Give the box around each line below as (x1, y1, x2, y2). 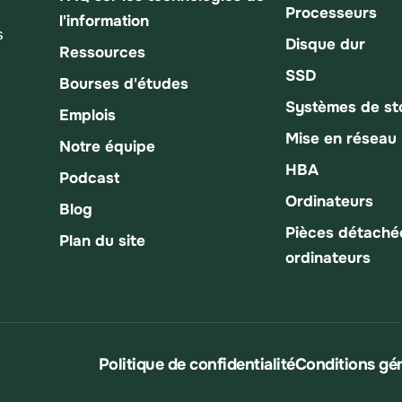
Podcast (59, 168, 119, 188)
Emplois (59, 105, 116, 125)
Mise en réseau (285, 128, 397, 148)
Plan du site (59, 231, 145, 250)
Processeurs (285, 3, 377, 22)
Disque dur (285, 34, 365, 54)
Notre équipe (59, 136, 155, 156)
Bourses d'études (59, 74, 188, 93)
